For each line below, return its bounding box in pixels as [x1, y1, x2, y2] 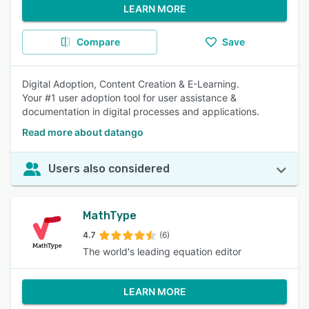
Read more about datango [22, 126, 143, 138]
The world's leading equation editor [83, 246, 241, 257]
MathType [83, 209, 137, 222]
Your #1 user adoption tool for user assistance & [22, 92, 237, 103]
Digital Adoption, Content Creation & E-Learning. [22, 78, 239, 90]
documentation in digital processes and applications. [22, 106, 259, 117]
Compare [76, 36, 120, 48]
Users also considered [48, 162, 170, 175]
